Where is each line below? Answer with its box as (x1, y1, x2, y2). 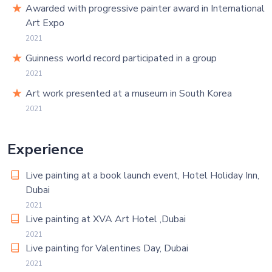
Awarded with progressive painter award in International (25, 2, 265, 15)
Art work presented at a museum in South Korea (25, 87, 232, 100)
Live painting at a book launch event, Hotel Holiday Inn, (25, 169, 259, 182)
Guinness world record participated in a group (25, 52, 217, 65)
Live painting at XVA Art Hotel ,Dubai (25, 212, 186, 226)
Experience (7, 140, 84, 159)
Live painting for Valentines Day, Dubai (25, 242, 188, 255)
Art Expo (25, 16, 64, 30)
